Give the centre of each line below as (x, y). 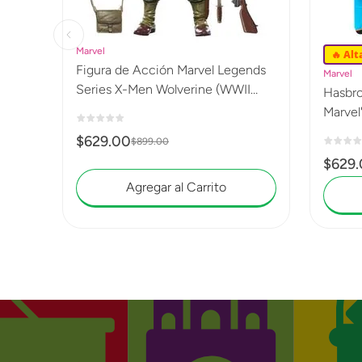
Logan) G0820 (118, 108)
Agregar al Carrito (177, 187)
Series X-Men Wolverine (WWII (164, 89)
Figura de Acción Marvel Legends (171, 69)
